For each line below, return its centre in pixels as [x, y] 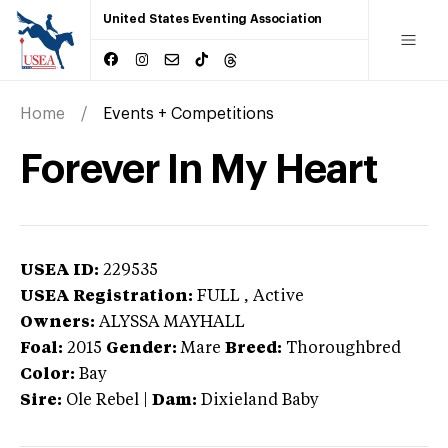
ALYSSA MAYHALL [172, 322]
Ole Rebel [102, 400]
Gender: [141, 348]
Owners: [57, 322]
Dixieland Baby [260, 400]
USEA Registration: [106, 296]
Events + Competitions [188, 113]
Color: [47, 374]
